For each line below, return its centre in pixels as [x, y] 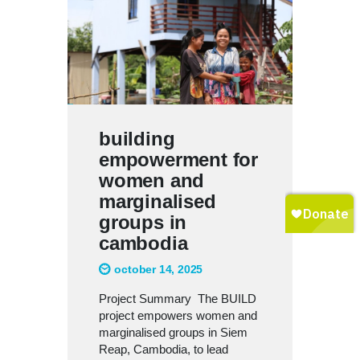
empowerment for [179, 159]
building [137, 138]
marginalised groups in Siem [173, 332]
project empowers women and [178, 315]
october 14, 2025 [159, 269]
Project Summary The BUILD [178, 298]
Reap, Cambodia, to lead [164, 349]
